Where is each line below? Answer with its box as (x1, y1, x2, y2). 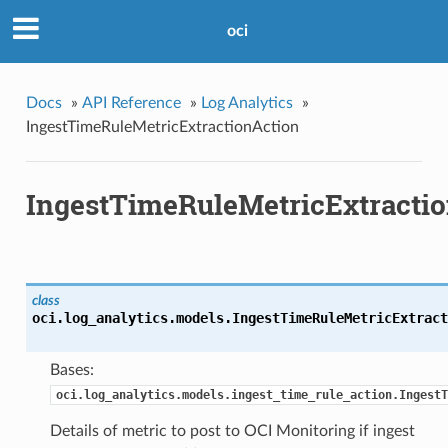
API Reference (81, 94, 181, 111)
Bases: (49, 362, 94, 379)
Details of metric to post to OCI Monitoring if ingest (49, 423, 415, 440)
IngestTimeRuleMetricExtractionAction (25, 118, 299, 135)
